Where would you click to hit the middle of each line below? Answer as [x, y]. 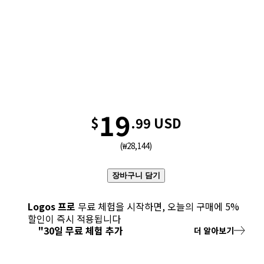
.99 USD [156, 123]
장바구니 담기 [136, 176]
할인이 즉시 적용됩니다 [74, 219]
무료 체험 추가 [93, 231]
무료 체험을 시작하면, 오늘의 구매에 [150, 207]
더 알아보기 [214, 231]
